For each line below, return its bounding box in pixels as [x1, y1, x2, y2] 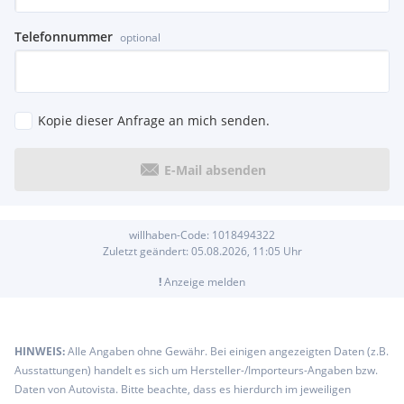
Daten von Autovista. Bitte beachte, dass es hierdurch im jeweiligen [14, 381, 351, 398]
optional [120, 30, 161, 46]
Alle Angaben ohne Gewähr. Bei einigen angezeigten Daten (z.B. [68, 344, 389, 360]
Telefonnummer [14, 28, 113, 46]
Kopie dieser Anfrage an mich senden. [38, 112, 270, 130]
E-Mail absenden [163, 161, 266, 179]
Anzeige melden [161, 274, 245, 290]
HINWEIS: [14, 344, 68, 360]
